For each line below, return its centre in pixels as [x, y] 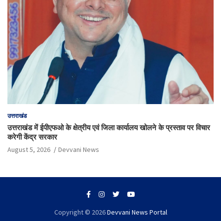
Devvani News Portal [137, 212]
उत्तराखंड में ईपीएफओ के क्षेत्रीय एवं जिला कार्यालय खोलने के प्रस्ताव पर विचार [109, 128]
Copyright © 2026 [80, 212]
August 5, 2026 [29, 150]
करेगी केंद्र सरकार [32, 137]
